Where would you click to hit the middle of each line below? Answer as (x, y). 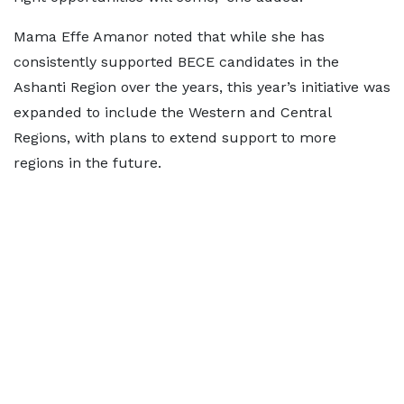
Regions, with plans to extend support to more (175, 138)
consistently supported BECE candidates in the (176, 62)
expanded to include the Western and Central (172, 113)
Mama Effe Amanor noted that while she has (169, 37)
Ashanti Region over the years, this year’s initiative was (202, 87)
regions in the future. (87, 163)
